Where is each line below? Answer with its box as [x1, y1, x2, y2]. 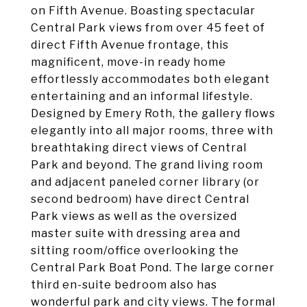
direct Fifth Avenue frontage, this [31, 38, 229, 51]
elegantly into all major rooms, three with [31, 124, 273, 137]
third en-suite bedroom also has [31, 278, 217, 291]
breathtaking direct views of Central [31, 141, 247, 154]
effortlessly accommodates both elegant [31, 73, 270, 86]
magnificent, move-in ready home [31, 56, 226, 69]
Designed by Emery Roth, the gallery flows [31, 107, 275, 120]
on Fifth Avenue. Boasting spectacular [31, 4, 256, 17]
